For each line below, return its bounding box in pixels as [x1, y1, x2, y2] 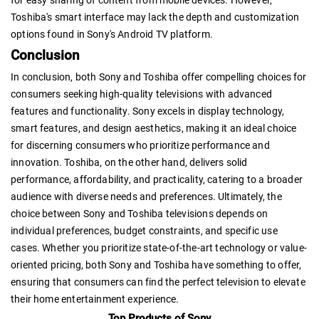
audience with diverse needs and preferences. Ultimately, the [11, 190, 282, 202]
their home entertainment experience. [11, 293, 179, 305]
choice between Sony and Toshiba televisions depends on [11, 207, 268, 219]
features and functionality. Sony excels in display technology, [11, 105, 285, 117]
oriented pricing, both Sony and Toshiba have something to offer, [11, 258, 302, 271]
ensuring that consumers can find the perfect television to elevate [11, 276, 305, 288]
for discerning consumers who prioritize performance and [11, 139, 270, 151]
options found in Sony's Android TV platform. [11, 28, 213, 40]
